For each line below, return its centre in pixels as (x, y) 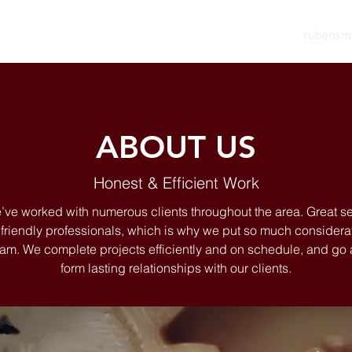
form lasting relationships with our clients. (176, 268)
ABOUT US (176, 147)
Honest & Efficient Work (176, 183)
